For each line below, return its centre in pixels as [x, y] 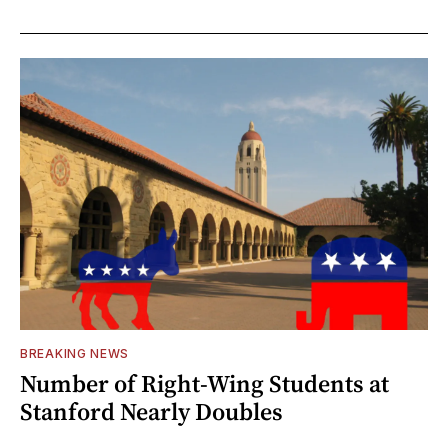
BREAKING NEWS [75, 353]
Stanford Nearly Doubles [151, 411]
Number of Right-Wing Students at [204, 383]
